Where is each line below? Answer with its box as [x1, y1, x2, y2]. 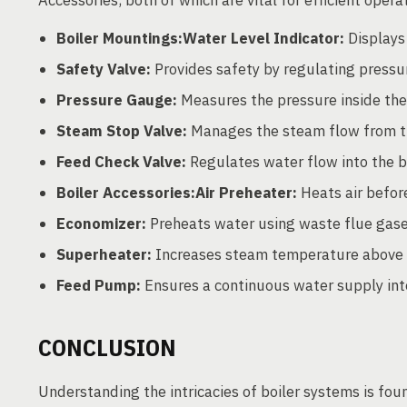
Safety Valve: [56, 58, 151, 79]
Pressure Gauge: [56, 89, 177, 110]
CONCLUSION [38, 331, 176, 362]
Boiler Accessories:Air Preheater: [56, 182, 297, 203]
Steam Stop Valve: [56, 120, 187, 141]
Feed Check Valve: [56, 151, 186, 172]
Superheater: [56, 243, 152, 264]
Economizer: [56, 213, 146, 233]
